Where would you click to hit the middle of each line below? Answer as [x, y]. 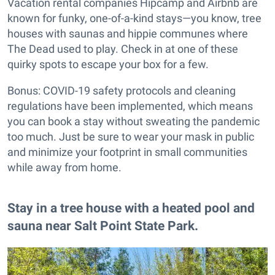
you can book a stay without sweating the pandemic [134, 122]
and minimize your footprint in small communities [127, 152]
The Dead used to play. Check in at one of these [123, 49]
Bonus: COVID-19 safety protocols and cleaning [122, 91]
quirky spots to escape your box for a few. [108, 64]
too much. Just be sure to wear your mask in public [131, 137]
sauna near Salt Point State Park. [103, 226]
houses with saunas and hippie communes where [128, 34]
